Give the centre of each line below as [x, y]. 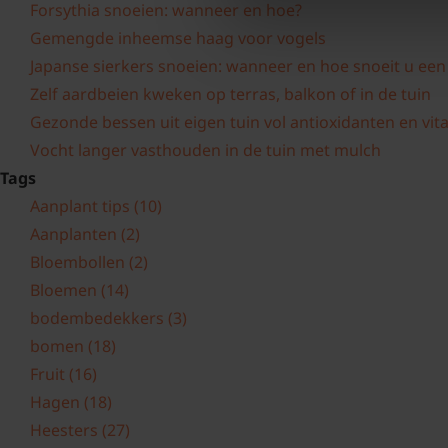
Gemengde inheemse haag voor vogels [178, 38]
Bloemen [65, 290]
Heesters [66, 430]
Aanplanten [75, 234]
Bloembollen [79, 262]
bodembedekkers [99, 318]
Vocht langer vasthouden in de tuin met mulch [205, 150]
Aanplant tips [82, 206]
